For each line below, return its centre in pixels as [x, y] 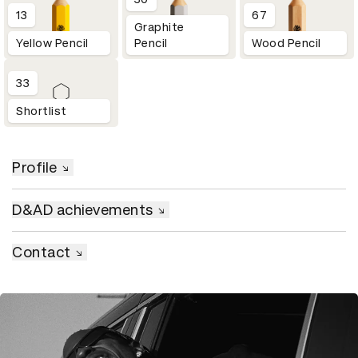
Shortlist [42, 111]
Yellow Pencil [52, 44]
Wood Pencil [286, 44]
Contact [42, 253]
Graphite [159, 28]
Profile [35, 168]
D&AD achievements [83, 210]
